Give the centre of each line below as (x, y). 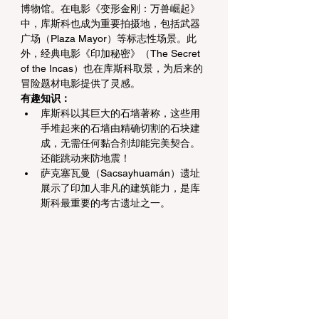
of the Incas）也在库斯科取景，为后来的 (112, 69)
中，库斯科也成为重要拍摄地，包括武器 (110, 24)
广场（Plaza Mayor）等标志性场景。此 (109, 39)
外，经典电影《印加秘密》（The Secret (112, 54)
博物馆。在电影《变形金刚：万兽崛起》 (110, 9)
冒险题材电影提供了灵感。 (80, 84)
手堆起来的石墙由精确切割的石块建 (120, 129)
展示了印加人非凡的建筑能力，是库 (120, 188)
